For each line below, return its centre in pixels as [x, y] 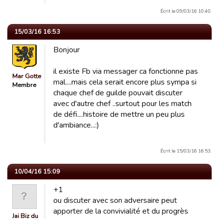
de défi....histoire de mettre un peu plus [119, 114]
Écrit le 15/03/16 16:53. [186, 151]
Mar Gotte [27, 76]
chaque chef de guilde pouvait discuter [118, 93]
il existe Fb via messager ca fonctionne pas [126, 71]
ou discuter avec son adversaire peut [115, 200]
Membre [24, 85]
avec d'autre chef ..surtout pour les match [122, 104]
